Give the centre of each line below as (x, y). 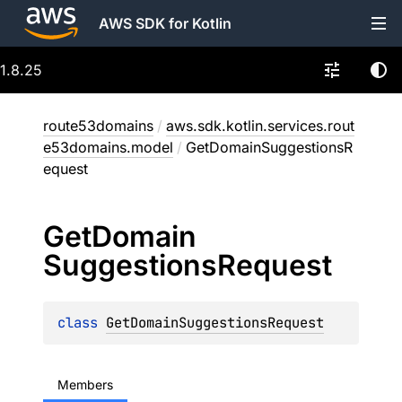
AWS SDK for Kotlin (165, 23)
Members (85, 385)
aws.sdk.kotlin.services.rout (260, 126)
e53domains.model (108, 147)
